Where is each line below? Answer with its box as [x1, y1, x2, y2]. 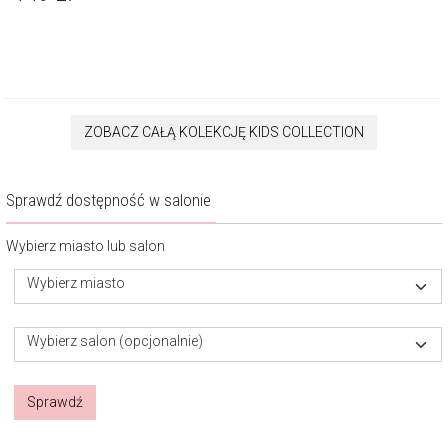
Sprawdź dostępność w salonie [6, 189, 211, 210]
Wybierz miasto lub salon [6, 237, 165, 254]
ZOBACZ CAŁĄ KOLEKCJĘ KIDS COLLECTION [84, 123, 364, 140]
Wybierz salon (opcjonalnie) [27, 332, 203, 349]
